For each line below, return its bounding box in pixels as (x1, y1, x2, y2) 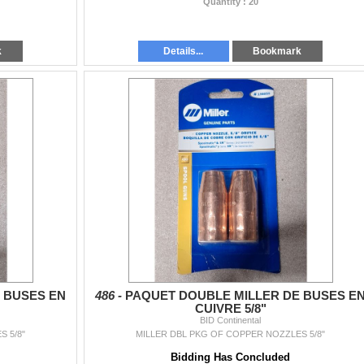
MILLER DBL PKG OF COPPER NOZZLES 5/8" (136, 328, 325, 339)
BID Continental (200, 314, 261, 325)
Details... (163, 45, 204, 57)
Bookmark (253, 45, 302, 57)
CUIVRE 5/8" (194, 301, 266, 315)
